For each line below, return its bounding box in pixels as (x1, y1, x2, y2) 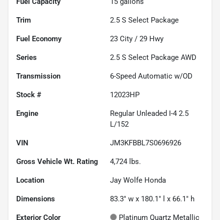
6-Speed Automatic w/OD (110, 71, 192, 81)
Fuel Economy (16, 34, 61, 43)
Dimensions (16, 194, 55, 203)
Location (16, 175, 44, 185)
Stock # (16, 90, 41, 99)
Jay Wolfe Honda (110, 175, 166, 185)
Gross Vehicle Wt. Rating (16, 157, 98, 166)
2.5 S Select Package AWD (110, 53, 196, 62)
